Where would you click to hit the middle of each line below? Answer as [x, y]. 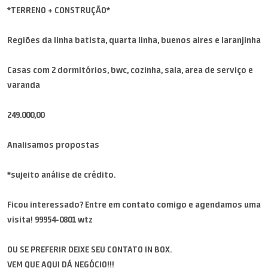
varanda [24, 85]
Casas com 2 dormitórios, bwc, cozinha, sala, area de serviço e [130, 70]
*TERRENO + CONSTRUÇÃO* [59, 10]
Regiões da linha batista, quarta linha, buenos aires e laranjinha [134, 40]
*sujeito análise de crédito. [61, 175]
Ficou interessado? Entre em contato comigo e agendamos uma [134, 205]
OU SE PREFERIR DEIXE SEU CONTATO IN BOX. [89, 249]
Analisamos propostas [53, 145]
